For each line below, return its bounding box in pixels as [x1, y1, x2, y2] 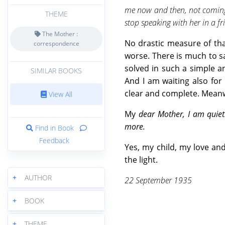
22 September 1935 [125, 174, 192, 186]
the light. [125, 154, 158, 165]
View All [46, 89, 72, 99]
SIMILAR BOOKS [31, 65, 82, 75]
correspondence [33, 39, 79, 48]
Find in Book [35, 123, 74, 133]
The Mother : [41, 30, 78, 39]
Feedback [39, 135, 69, 145]
